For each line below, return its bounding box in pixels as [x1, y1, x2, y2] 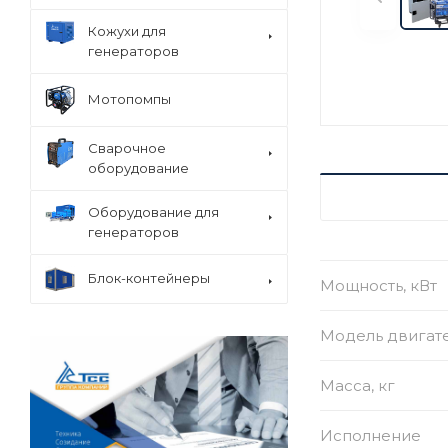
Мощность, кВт [320, 275, 437, 295]
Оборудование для [88, 203, 219, 220]
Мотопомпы [88, 91, 171, 108]
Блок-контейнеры [88, 270, 210, 287]
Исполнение [320, 425, 421, 445]
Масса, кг [320, 375, 395, 395]
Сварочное [88, 139, 166, 156]
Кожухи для [88, 22, 166, 39]
